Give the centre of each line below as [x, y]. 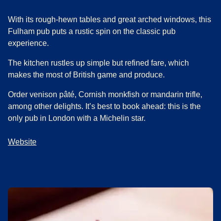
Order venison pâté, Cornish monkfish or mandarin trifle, [105, 94]
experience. [28, 43]
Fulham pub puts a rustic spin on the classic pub [92, 31]
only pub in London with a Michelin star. [77, 118]
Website [22, 142]
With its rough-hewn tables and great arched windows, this [110, 19]
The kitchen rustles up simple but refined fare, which [98, 63]
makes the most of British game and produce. [86, 74]
